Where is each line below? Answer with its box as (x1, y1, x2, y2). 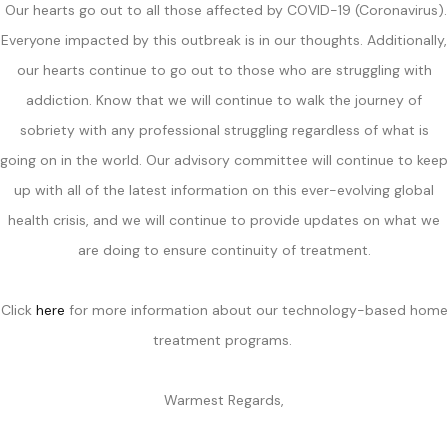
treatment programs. (152, 330, 296, 349)
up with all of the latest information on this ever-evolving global (14, 180, 434, 199)
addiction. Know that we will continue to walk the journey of (26, 90, 422, 109)
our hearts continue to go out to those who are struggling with (16, 60, 432, 79)
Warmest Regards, (164, 390, 284, 409)
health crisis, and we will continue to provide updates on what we (8, 210, 440, 229)
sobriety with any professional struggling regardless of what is (19, 120, 429, 139)
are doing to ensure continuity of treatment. (77, 240, 371, 259)
